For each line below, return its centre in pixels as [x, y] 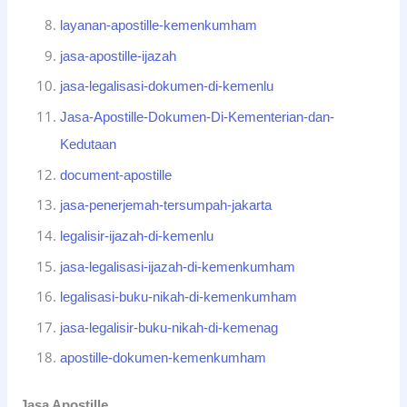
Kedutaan [89, 144]
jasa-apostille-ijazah [119, 56]
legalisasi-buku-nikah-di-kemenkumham [179, 298]
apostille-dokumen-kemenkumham [164, 358]
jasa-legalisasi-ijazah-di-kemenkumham [178, 267]
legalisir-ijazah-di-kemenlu [137, 236]
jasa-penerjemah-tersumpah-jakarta [166, 206]
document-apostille [116, 175]
